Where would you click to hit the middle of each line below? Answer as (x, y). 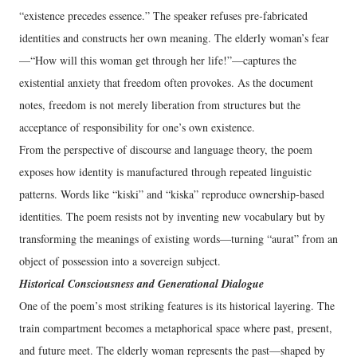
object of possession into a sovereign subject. (120, 261)
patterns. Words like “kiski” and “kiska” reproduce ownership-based (172, 194)
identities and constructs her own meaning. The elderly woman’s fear (174, 38)
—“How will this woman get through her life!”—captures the (158, 60)
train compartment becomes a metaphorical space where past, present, (176, 328)
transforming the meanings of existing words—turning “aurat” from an (178, 239)
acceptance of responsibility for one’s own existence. (137, 127)
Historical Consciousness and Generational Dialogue (141, 284)
